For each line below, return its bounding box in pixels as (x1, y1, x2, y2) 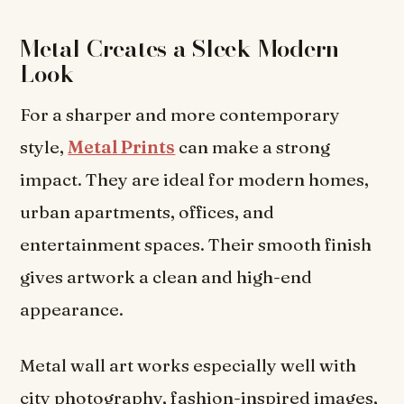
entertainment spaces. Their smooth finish (20, 234, 372, 256)
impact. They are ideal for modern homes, (20, 169, 370, 191)
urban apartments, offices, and (20, 201, 275, 224)
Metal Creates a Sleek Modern (20, 31, 340, 67)
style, (20, 136, 69, 159)
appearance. (20, 298, 124, 321)
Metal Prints (68, 136, 176, 159)
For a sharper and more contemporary (20, 104, 341, 126)
